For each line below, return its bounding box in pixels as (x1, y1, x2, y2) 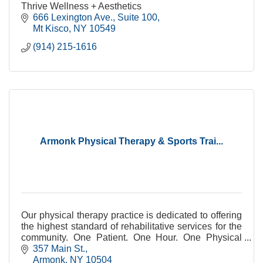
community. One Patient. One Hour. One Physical (21, 232, 242, 242)
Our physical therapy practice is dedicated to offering (21, 210, 242, 220)
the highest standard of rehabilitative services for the (21, 221, 242, 231)
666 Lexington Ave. (33, 12, 113, 22)
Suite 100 (117, 12, 157, 22)
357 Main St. (33, 244, 85, 254)
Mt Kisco (33, 23, 69, 33)
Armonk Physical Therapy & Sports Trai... (40, 136, 223, 146)
